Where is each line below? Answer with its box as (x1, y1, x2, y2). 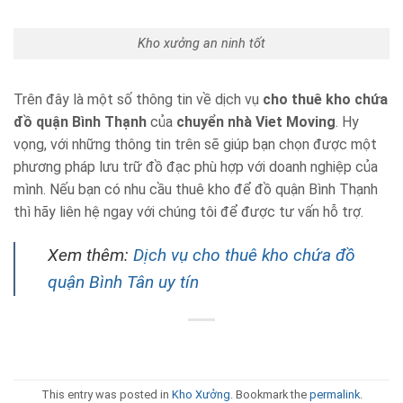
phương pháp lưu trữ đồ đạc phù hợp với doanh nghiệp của (13, 157, 378, 175)
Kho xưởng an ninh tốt (138, 36, 265, 52)
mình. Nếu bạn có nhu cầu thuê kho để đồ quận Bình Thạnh (13, 180, 378, 198)
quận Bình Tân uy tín (48, 271, 199, 292)
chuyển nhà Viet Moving (176, 112, 336, 130)
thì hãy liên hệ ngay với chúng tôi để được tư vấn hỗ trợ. (13, 202, 363, 220)
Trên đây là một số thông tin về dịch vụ (13, 90, 263, 108)
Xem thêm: (48, 244, 133, 265)
